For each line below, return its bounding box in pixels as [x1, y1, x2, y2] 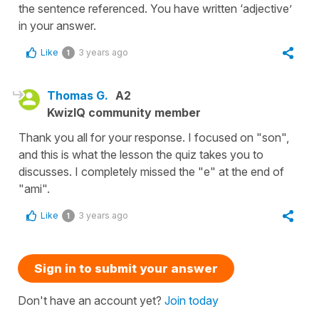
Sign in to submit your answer [34, 261, 218, 276]
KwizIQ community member [47, 105, 201, 120]
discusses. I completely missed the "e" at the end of [19, 164, 284, 179]
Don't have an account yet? [18, 293, 164, 308]
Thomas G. [47, 88, 108, 103]
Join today [164, 293, 219, 308]
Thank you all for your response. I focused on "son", [19, 130, 289, 145]
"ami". [19, 181, 50, 196]
